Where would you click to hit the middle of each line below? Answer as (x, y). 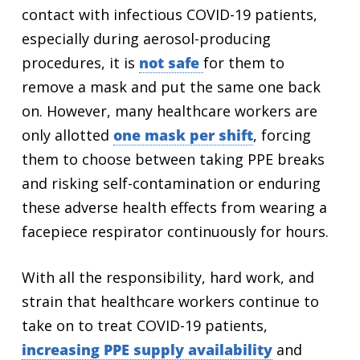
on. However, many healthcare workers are (169, 111)
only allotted (67, 135)
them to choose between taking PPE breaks (173, 159)
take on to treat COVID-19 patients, (144, 325)
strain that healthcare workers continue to (170, 301)
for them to (243, 63)
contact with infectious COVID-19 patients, (169, 14)
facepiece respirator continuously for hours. (177, 231)
